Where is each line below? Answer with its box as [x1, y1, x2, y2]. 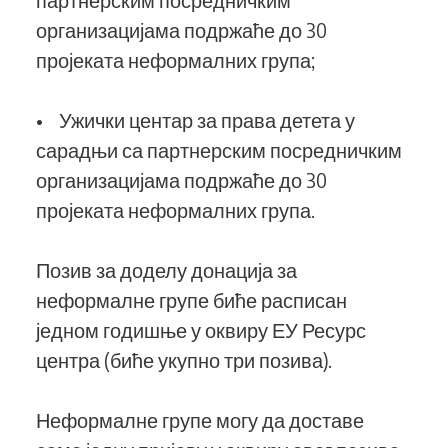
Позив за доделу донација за [36, 257, 297, 282]
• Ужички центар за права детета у [36, 107, 355, 132]
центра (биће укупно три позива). [36, 347, 336, 372]
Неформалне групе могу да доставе [36, 407, 364, 432]
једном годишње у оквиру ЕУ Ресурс [36, 317, 366, 342]
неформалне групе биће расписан [36, 287, 347, 312]
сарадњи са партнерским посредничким [36, 137, 402, 162]
